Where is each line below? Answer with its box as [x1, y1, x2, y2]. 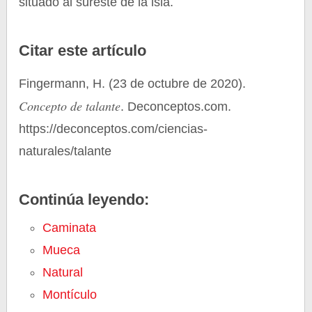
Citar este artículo [19, 42, 147, 59]
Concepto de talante [19, 97, 121, 114]
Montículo [42, 288, 97, 302]
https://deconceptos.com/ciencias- [19, 122, 208, 136]
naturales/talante [19, 144, 112, 158]
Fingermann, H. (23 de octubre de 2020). [19, 77, 247, 91]
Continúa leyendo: [19, 191, 150, 208]
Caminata [42, 221, 97, 235]
